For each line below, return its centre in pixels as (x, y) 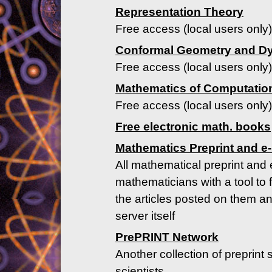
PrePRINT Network (167, 237)
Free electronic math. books (193, 126)
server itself (145, 216)
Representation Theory (179, 12)
